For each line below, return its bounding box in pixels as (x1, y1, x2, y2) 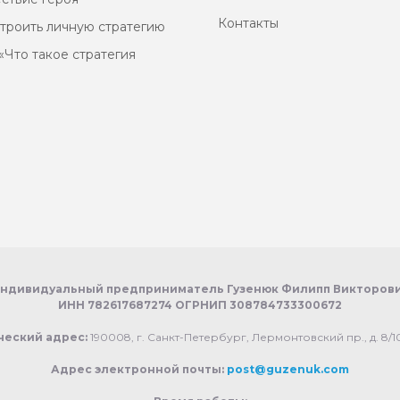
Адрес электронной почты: (51, 362, 227, 376)
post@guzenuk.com (227, 362, 349, 376)
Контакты (218, 15, 279, 31)
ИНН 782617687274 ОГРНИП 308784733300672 (58, 298, 342, 312)
